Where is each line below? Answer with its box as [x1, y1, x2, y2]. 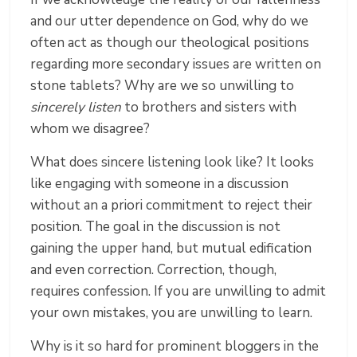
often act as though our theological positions [30, 33, 310, 53]
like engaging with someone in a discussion [30, 175, 289, 194]
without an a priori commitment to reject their [30, 196, 313, 215]
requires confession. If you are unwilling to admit [30, 282, 327, 301]
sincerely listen [30, 98, 122, 117]
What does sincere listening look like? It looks [30, 153, 315, 172]
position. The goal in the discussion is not [30, 218, 281, 237]
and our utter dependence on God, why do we [30, 12, 309, 31]
